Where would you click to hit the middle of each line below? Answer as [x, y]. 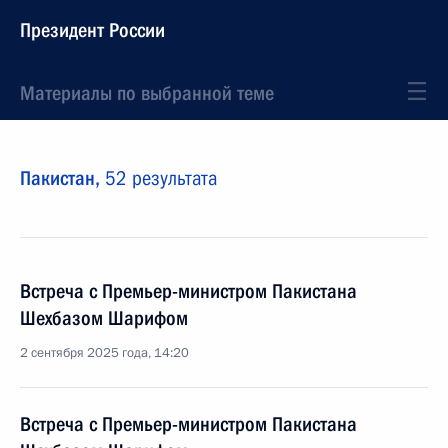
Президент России [92, 30]
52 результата [161, 178]
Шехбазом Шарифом [104, 318]
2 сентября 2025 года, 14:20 [104, 353]
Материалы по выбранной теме [147, 93]
